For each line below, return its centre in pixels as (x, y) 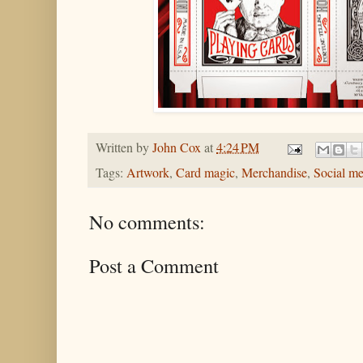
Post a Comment (154, 265)
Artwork (148, 172)
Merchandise (274, 172)
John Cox (177, 148)
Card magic (205, 172)
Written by (124, 148)
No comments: (147, 221)
